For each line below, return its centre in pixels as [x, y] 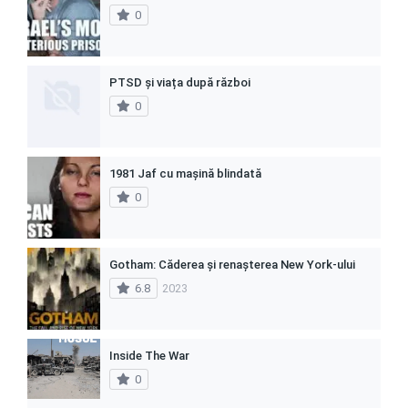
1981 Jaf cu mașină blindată [185, 173]
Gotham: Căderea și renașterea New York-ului [232, 264]
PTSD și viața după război [180, 82]
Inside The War [149, 355]
